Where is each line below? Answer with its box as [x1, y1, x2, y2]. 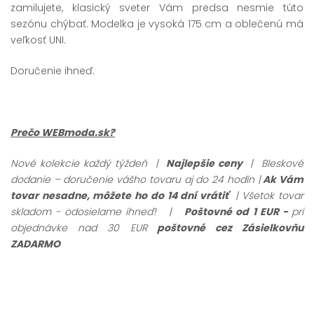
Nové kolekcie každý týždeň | [11, 156, 159, 170]
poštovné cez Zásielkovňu [146, 220, 303, 235]
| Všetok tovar [235, 188, 304, 203]
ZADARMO [11, 236, 60, 251]
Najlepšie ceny [158, 156, 246, 170]
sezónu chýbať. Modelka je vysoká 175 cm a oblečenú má [11, 16, 303, 31]
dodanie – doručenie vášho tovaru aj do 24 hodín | [11, 172, 261, 186]
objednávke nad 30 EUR [11, 220, 147, 235]
